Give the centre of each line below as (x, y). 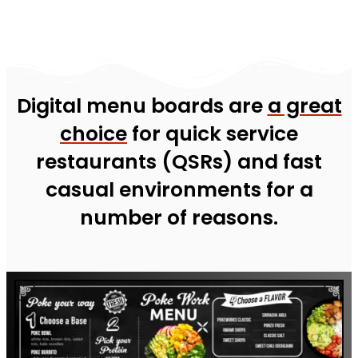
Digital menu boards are (142, 105)
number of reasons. (179, 217)
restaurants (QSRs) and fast (179, 161)
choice (93, 133)
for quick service (213, 133)
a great (304, 105)
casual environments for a (179, 189)
